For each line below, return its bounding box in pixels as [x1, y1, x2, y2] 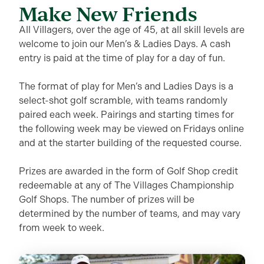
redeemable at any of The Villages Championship [19, 179, 234, 191]
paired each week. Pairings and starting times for [19, 108, 234, 120]
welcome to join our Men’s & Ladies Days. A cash [19, 38, 230, 49]
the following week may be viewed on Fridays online [19, 123, 244, 134]
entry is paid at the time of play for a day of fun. [19, 52, 225, 64]
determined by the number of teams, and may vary [19, 207, 240, 219]
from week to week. [19, 222, 104, 233]
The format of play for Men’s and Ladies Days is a [19, 80, 233, 92]
